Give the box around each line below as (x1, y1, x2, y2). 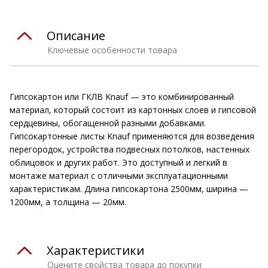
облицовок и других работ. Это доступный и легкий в (10, 156, 227, 168)
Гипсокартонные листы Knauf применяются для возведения (10, 130, 254, 142)
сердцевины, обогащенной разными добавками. (10, 117, 206, 129)
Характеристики (47, 242, 144, 258)
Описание (47, 27, 105, 44)
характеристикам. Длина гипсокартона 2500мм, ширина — (10, 182, 248, 194)
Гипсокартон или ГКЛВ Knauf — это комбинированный (10, 90, 234, 102)
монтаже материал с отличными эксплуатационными (10, 169, 228, 181)
